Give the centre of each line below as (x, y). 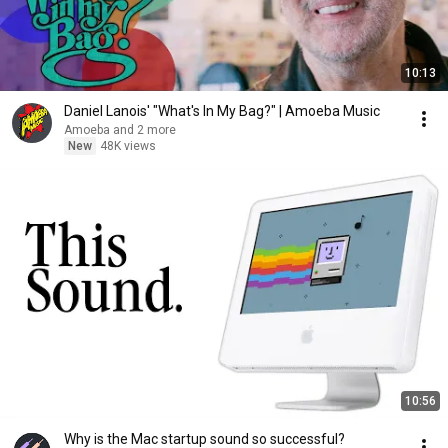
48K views (128, 146)
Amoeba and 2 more (120, 130)
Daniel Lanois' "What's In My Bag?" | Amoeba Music (222, 111)
